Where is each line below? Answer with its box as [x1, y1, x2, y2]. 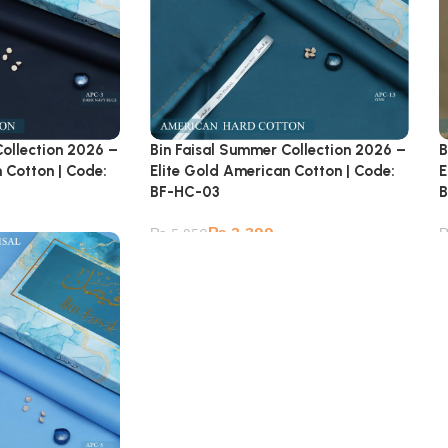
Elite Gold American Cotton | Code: [150, 161, 396, 180]
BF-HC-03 [150, 182, 221, 201]
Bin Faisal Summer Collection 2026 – [150, 140, 407, 159]
